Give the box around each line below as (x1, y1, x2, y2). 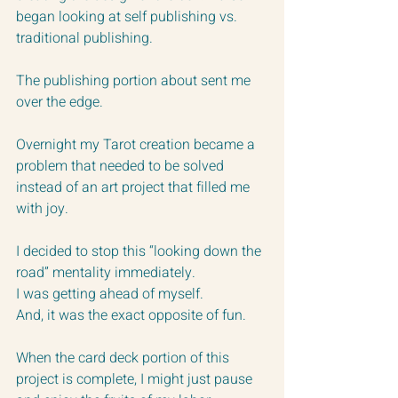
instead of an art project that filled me (16, 176, 253, 198)
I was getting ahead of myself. (16, 283, 207, 305)
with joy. (16, 197, 68, 219)
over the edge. (16, 91, 107, 113)
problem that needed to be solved (16, 155, 227, 177)
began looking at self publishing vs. (16, 5, 241, 28)
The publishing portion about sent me (16, 69, 254, 92)
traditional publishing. (16, 27, 160, 49)
